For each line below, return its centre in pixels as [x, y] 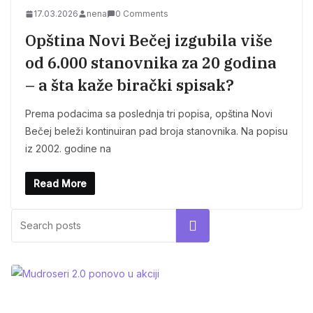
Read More [60, 184]
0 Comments [142, 14]
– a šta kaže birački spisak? [130, 85]
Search [193, 226]
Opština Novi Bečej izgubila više [149, 41]
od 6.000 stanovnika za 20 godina [151, 63]
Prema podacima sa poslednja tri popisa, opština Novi [149, 114]
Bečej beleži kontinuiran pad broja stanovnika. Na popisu [156, 131]
